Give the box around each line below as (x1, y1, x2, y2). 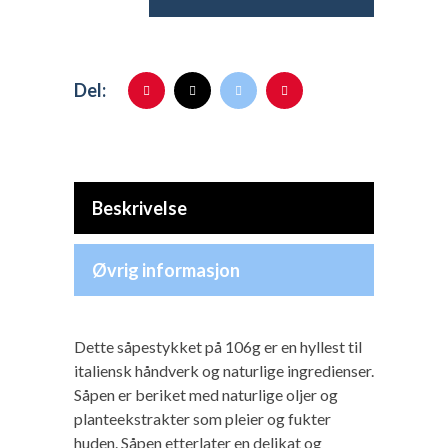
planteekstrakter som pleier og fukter (74, 409, 331, 428)
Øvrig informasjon (92, 259, 240, 281)
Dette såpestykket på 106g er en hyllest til (74, 337, 362, 356)
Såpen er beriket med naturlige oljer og (74, 385, 338, 404)
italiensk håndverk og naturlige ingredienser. (74, 361, 374, 380)
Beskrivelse (92, 197, 187, 219)
